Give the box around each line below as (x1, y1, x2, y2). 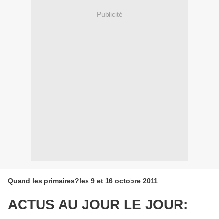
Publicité (96, 10, 123, 18)
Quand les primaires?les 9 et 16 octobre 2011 (8, 177, 158, 185)
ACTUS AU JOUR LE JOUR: (8, 197, 188, 212)
